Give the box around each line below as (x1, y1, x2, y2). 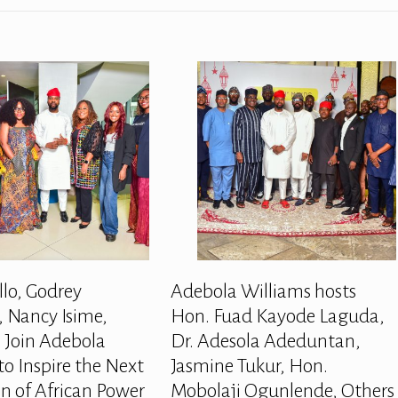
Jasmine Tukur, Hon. (170, 354, 328, 377)
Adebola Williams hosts (170, 280, 356, 302)
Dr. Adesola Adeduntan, (170, 330, 361, 352)
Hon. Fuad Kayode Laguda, (170, 305, 385, 327)
